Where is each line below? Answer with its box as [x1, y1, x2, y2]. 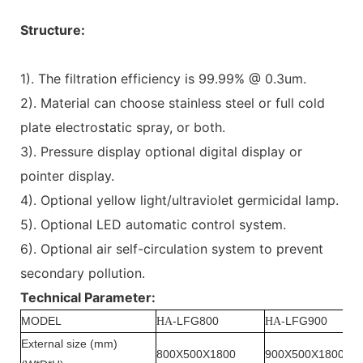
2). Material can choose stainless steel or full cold [20, 94, 325, 111]
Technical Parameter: [20, 288, 156, 305]
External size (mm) [21, 336, 117, 350]
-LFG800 [173, 314, 219, 327]
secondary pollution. [20, 264, 145, 281]
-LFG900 [281, 314, 327, 327]
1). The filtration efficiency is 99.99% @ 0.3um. [20, 70, 306, 87]
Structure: [20, 21, 85, 38]
